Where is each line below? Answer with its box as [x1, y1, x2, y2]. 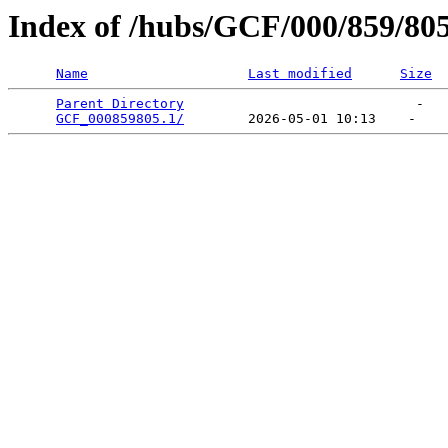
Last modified [248, 66, 352, 82]
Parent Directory [56, 96, 184, 112]
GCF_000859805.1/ [56, 111, 184, 127]
